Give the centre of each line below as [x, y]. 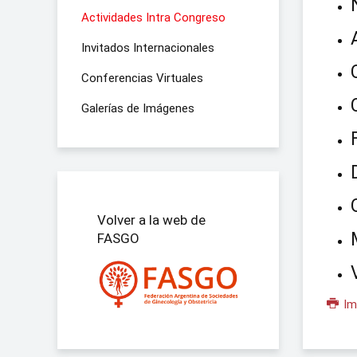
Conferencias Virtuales [142, 78]
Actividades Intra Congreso [153, 18]
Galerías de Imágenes [138, 108]
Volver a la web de [151, 220]
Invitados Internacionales [148, 48]
